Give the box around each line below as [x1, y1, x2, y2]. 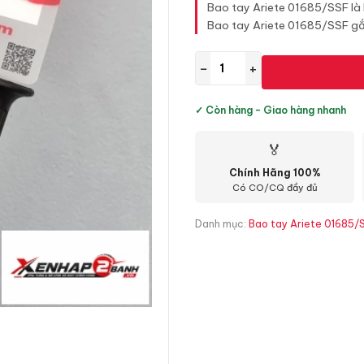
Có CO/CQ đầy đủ [232, 182, 318, 193]
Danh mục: [195, 218, 249, 230]
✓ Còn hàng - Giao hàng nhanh [195, 104, 346, 116]
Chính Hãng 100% [228, 167, 321, 179]
